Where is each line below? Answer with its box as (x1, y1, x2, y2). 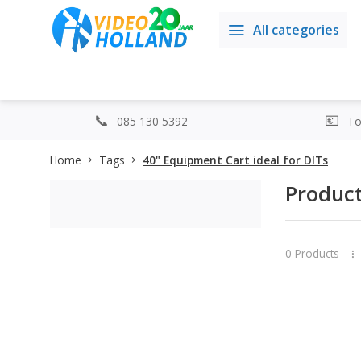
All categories (253, 21, 339, 39)
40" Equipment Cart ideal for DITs (143, 152, 328, 168)
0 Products (284, 245, 339, 261)
